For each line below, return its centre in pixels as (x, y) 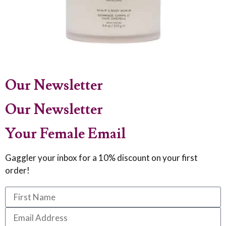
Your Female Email (65, 134)
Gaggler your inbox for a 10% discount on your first (101, 157)
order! (17, 170)
